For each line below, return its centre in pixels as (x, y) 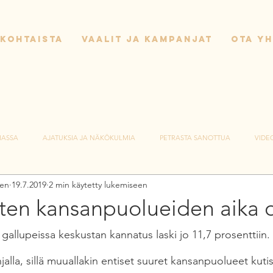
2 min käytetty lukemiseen (98, 184)
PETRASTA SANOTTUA (195, 137)
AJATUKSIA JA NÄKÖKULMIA (89, 137)
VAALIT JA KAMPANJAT (147, 39)
